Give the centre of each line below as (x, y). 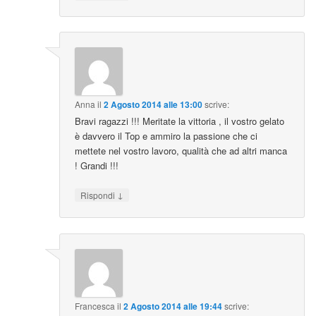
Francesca (95, 305)
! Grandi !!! (97, 166)
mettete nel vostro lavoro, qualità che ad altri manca (181, 151)
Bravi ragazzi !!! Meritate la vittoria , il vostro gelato (180, 121)
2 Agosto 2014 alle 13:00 (153, 105)
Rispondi (99, 195)
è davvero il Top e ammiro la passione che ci (166, 136)
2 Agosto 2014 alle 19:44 (173, 306)
